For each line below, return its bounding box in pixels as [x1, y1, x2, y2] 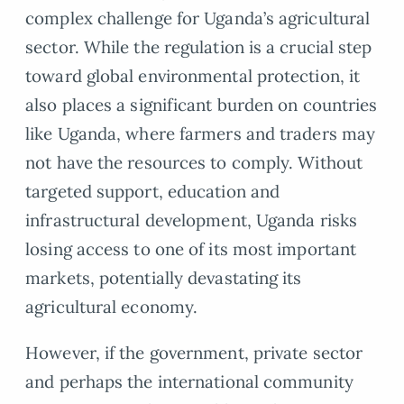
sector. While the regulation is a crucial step [25, 36, 372, 59]
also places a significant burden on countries [25, 94, 378, 116]
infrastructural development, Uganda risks [25, 209, 358, 232]
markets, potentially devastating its [25, 267, 302, 289]
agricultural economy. [25, 296, 198, 318]
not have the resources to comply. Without [25, 151, 363, 174]
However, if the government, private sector [25, 341, 363, 363]
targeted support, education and [25, 180, 280, 203]
